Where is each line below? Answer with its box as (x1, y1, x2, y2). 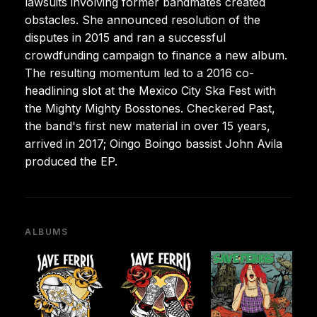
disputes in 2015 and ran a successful (25, 30, 226, 45)
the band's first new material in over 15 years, (25, 118, 270, 133)
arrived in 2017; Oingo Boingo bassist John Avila (25, 136, 282, 151)
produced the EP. (25, 154, 117, 168)
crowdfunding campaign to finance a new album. (25, 47, 287, 62)
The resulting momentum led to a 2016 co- (25, 65, 254, 80)
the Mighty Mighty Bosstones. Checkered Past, (25, 100, 275, 115)
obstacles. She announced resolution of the (25, 12, 260, 27)
